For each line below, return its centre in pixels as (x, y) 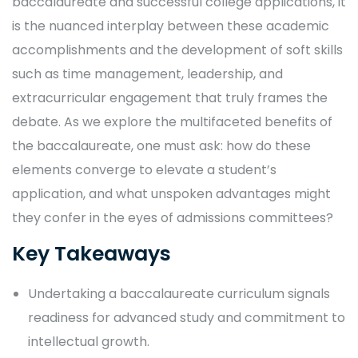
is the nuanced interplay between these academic (171, 26)
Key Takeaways (91, 254)
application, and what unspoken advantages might (171, 194)
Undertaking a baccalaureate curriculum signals (179, 294)
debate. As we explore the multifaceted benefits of (172, 122)
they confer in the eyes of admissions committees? (173, 218)
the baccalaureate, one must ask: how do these (161, 146)
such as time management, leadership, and (147, 74)
